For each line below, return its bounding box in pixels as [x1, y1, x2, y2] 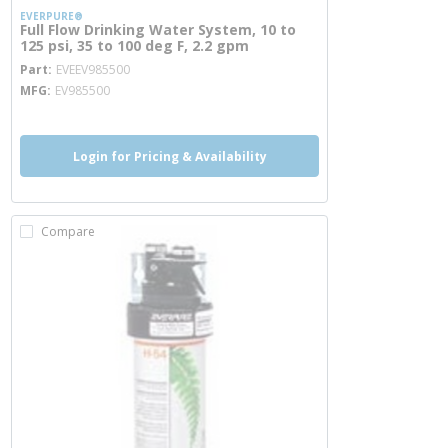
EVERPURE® [20, 9, 83, 23]
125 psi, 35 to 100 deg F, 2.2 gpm [20, 36, 249, 55]
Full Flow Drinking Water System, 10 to [20, 20, 296, 39]
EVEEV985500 [56, 61, 130, 78]
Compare [41, 223, 95, 240]
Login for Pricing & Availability [72, 147, 267, 165]
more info [129, 50, 203, 72]
